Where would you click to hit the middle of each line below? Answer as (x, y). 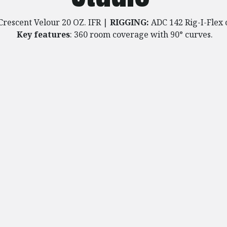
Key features (43, 35)
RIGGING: (130, 23)
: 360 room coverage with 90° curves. (141, 35)
